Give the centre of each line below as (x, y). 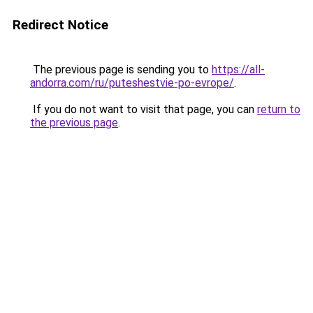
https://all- (238, 70)
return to (279, 109)
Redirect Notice (60, 25)
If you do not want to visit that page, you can (144, 109)
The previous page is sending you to (121, 70)
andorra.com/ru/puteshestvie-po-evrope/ (132, 83)
